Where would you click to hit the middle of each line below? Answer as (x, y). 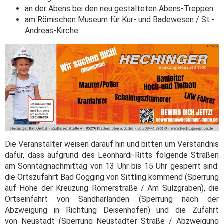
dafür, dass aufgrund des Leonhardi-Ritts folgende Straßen (112, 155)
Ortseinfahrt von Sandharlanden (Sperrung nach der (112, 199)
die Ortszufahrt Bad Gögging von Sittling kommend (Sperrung (112, 177)
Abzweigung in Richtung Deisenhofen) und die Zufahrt (112, 210)
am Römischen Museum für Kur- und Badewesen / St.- (120, 19)
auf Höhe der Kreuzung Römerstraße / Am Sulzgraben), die (112, 188)
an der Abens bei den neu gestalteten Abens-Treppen (119, 8)
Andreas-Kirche (52, 30)
